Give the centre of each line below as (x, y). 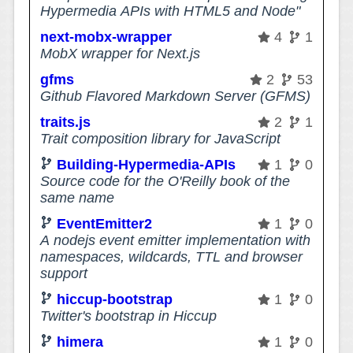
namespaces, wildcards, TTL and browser (172, 256)
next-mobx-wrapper (106, 37)
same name (78, 197)
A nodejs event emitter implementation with (176, 240)
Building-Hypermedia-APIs (147, 164)
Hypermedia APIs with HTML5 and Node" (171, 11)
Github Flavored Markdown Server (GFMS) (176, 96)
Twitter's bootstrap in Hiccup (129, 316)
